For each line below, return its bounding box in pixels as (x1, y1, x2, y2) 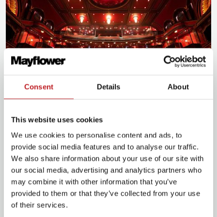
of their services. (11, 201, 68, 209)
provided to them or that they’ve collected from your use (11, 189, 200, 197)
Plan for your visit (86, 120, 152, 130)
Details (96, 82, 121, 91)
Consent (24, 82, 53, 91)
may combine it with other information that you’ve (11, 177, 177, 186)
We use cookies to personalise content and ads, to (11, 131, 182, 139)
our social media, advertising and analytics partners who (11, 166, 201, 174)
